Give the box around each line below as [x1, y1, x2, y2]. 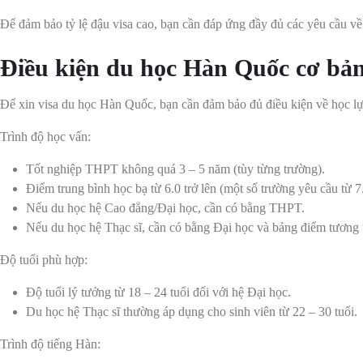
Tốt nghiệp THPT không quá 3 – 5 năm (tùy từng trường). [26, 162, 325, 177]
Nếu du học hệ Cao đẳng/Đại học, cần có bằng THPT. [26, 201, 305, 216]
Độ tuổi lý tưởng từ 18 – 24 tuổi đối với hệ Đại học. [26, 285, 291, 300]
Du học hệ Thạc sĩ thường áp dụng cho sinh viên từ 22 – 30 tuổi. [26, 305, 357, 319]
